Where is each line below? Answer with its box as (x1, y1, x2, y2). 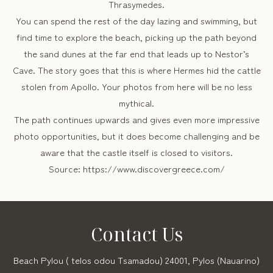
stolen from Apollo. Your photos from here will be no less (21, 80, 252, 93)
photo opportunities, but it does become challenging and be (13, 129, 260, 142)
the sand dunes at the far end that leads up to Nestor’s (24, 47, 249, 60)
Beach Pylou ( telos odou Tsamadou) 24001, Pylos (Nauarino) (13, 253, 260, 266)
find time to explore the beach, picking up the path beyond (16, 30, 257, 43)
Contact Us (90, 222, 183, 247)
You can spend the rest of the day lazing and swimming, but (16, 14, 257, 27)
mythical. (119, 96, 154, 109)
